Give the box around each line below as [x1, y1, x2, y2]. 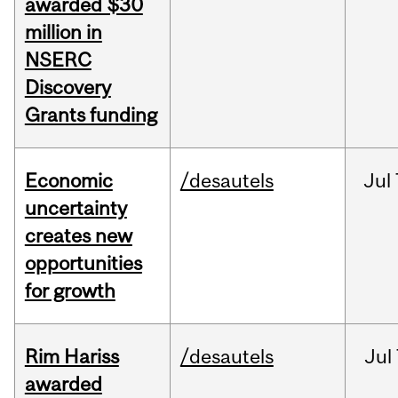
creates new [24, 224, 132, 248]
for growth [24, 279, 115, 303]
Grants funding [24, 103, 157, 127]
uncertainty [24, 196, 127, 220]
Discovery [24, 76, 111, 99]
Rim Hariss [24, 345, 119, 369]
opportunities [24, 251, 142, 275]
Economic [24, 169, 113, 193]
